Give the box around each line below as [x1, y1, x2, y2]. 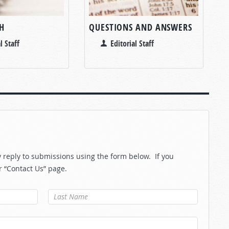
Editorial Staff [110, 37, 154, 49]
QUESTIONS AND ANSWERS [89, 20, 192, 34]
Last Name [48, 188, 87, 200]
